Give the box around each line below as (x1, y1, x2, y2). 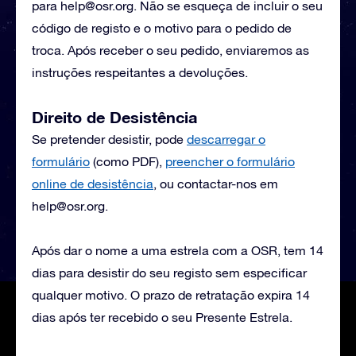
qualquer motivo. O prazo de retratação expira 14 (32, 288, 310, 302)
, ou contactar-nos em (153, 176, 278, 191)
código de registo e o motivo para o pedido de (32, 21, 292, 35)
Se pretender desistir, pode (32, 132, 187, 146)
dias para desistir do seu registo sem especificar (32, 265, 307, 280)
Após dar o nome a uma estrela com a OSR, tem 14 (32, 243, 323, 257)
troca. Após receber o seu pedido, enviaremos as (32, 43, 309, 57)
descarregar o (187, 132, 265, 146)
